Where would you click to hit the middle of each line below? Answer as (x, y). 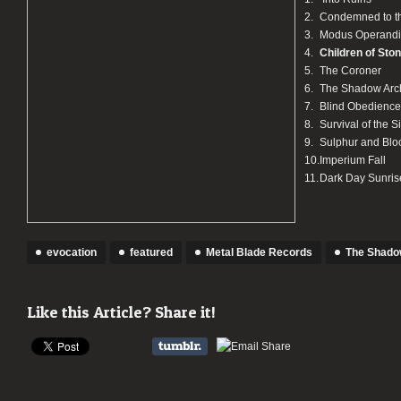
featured (151, 253)
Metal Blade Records (259, 253)
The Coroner (350, 71)
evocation (72, 253)
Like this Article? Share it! (121, 312)
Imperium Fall (353, 161)
